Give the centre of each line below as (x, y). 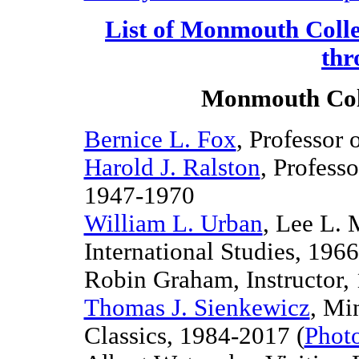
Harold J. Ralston (172, 167)
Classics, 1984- (161, 336)
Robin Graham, (165, 280)
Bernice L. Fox (160, 139)
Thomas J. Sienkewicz (197, 308)
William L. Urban (173, 224)
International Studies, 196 (215, 252)
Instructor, (301, 280)
